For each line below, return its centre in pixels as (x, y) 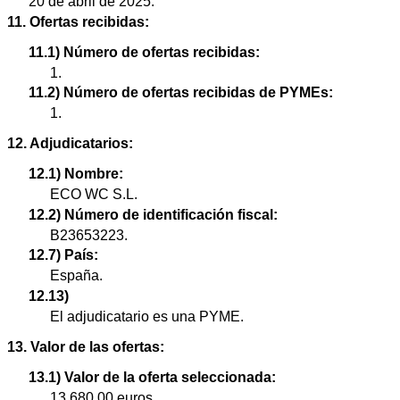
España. (76, 276)
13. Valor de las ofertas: (86, 346)
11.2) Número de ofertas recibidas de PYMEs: (181, 93)
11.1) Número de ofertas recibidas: (144, 52)
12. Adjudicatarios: (70, 144)
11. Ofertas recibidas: (78, 21)
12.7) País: (63, 255)
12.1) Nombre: (76, 174)
